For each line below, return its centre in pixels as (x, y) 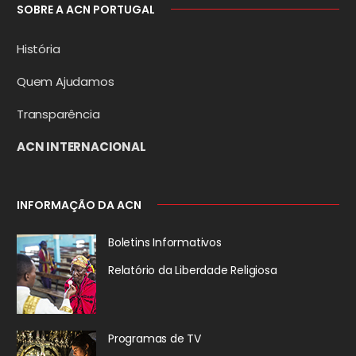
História (39, 48)
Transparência (58, 114)
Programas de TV (155, 338)
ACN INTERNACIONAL (81, 146)
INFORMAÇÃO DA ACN (79, 205)
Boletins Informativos (165, 242)
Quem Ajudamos (66, 81)
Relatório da (140, 270)
